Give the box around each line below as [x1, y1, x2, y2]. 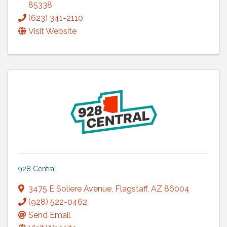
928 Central [18, 164, 56, 173]
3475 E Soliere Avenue [28, 183, 111, 194]
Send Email [28, 210, 70, 220]
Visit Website [28, 26, 77, 36]
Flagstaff [115, 183, 147, 194]
